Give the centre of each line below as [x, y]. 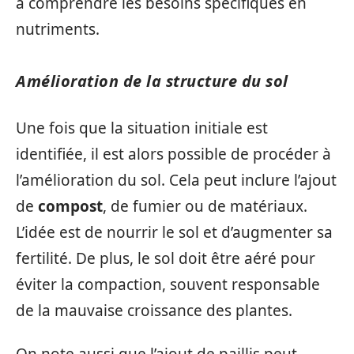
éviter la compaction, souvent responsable [168, 284]
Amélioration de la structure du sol [152, 81]
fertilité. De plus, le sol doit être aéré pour [166, 258]
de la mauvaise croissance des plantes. [154, 310]
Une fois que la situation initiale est [142, 128]
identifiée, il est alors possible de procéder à [173, 154]
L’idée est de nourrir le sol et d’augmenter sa [174, 232]
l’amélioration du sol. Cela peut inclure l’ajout [176, 180]
